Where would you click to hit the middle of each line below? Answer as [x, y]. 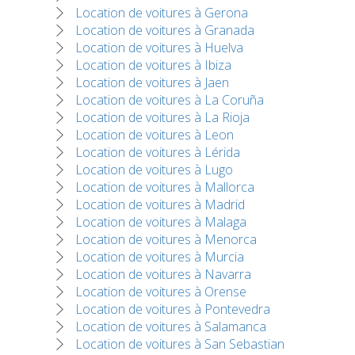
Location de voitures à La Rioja [162, 117]
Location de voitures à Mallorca [165, 187]
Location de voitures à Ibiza [153, 65]
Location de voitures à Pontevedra [173, 309]
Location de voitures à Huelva [159, 47]
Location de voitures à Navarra [163, 274]
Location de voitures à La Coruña [170, 99]
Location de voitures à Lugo [154, 169]
